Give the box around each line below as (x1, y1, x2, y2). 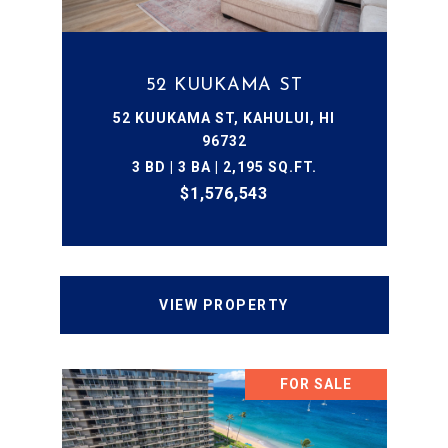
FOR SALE (279, 376, 352, 392)
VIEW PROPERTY (159, 297, 289, 313)
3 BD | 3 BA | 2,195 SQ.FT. (131, 159, 317, 175)
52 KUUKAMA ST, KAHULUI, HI (113, 110, 335, 126)
